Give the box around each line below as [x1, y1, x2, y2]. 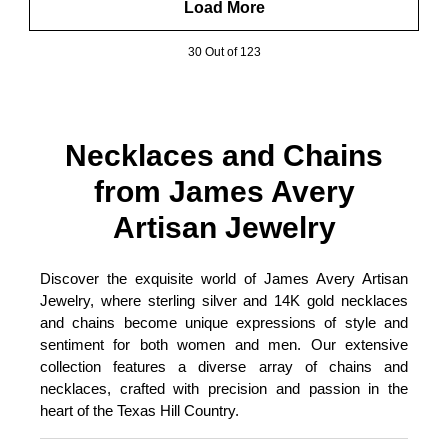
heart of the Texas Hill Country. [40, 401, 239, 419]
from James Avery [93, 174, 355, 208]
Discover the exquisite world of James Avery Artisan [40, 269, 408, 287]
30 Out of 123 [187, 44, 261, 59]
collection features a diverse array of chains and [40, 357, 408, 375]
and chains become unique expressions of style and [40, 313, 408, 331]
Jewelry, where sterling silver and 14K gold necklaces [40, 291, 408, 309]
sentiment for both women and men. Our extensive [40, 335, 408, 353]
